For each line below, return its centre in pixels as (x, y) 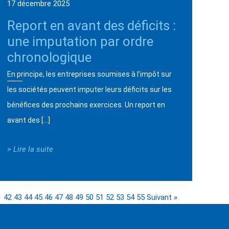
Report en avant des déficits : (92, 25)
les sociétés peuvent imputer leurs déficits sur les (90, 89)
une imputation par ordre (81, 41)
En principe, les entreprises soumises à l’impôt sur (90, 74)
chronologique (50, 57)
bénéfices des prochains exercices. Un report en (86, 105)
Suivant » (162, 197)
